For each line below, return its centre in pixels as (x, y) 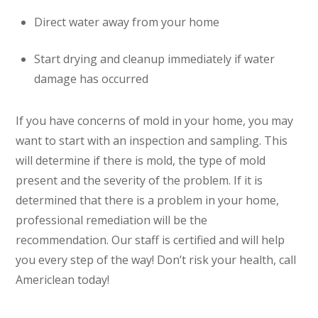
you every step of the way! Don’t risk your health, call (156, 259)
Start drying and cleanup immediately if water (154, 59)
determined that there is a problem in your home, (148, 200)
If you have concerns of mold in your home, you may (155, 120)
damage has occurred (91, 79)
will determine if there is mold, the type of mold (141, 160)
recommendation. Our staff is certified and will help (150, 240)
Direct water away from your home (127, 22)
